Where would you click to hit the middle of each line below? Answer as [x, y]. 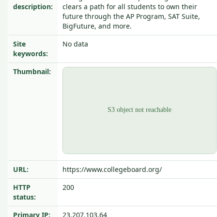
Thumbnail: [32, 71]
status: [24, 197]
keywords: [31, 54]
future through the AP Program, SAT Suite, [131, 16]
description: [33, 7]
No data [75, 44]
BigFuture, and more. [97, 26]
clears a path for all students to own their [130, 7]
